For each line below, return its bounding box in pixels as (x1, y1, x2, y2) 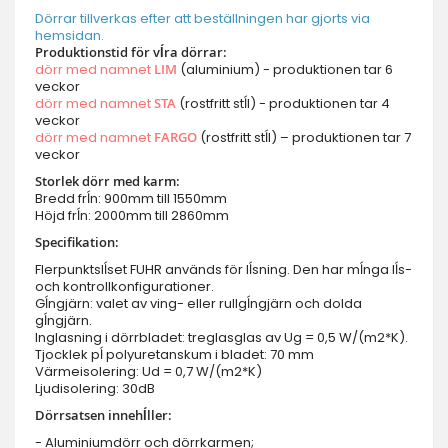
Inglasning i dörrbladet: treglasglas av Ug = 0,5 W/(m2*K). (35, 328, 408, 347)
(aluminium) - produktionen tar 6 (177, 60, 393, 79)
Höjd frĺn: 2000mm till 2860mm (35, 206, 229, 225)
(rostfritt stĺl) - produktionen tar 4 (176, 94, 390, 113)
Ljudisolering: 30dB (35, 379, 155, 398)
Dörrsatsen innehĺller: (35, 406, 172, 424)
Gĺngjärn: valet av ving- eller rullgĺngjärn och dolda (35, 294, 362, 313)
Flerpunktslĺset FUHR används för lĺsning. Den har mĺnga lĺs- (35, 260, 412, 279)
